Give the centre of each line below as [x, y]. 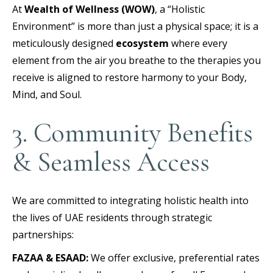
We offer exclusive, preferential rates [174, 257]
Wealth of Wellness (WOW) [90, 9]
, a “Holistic [180, 9]
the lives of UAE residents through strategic [112, 217]
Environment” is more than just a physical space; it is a [135, 26]
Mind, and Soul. [47, 94]
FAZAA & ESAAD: [50, 257]
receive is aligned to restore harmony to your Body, [129, 77]
